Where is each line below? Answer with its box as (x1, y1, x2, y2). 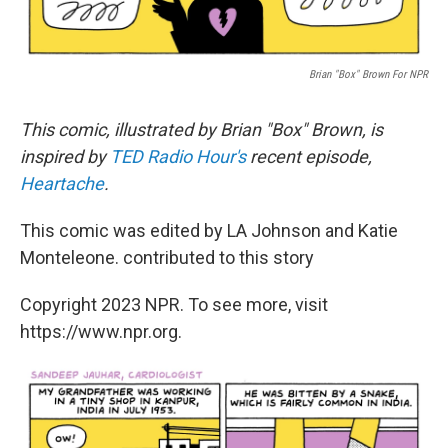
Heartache (20, 173, 104, 195)
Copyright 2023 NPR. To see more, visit (20, 294, 328, 316)
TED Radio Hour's (110, 146, 246, 168)
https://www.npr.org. (20, 321, 182, 343)
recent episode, (246, 146, 372, 168)
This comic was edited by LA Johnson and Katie (20, 220, 398, 242)
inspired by (20, 146, 110, 168)
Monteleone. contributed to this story (20, 247, 314, 269)
